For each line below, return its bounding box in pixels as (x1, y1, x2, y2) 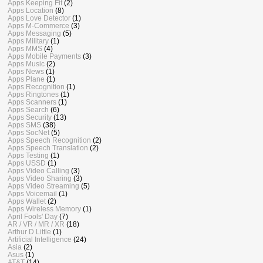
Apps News (8, 68, 44, 76)
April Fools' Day (8, 213, 58, 221)
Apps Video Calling (8, 167, 69, 175)
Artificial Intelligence (8, 235, 72, 244)
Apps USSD (8, 159, 46, 167)
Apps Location (8, 6, 53, 15)
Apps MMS (8, 45, 42, 53)
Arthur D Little (8, 228, 51, 236)
